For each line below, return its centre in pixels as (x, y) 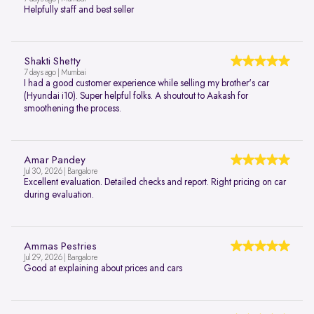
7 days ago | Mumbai (55, 73)
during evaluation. (59, 195)
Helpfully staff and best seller (79, 10)
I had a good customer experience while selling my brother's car (146, 84)
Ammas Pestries (60, 247)
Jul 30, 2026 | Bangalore (61, 172)
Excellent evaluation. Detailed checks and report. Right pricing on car (155, 183)
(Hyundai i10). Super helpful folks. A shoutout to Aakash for (136, 96)
